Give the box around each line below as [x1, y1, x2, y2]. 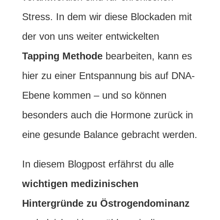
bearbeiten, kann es [102, 51, 192, 61]
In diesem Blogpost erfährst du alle [22, 159, 174, 169]
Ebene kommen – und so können [22, 90, 166, 101]
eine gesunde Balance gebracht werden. [22, 129, 197, 140]
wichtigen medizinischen [22, 178, 138, 189]
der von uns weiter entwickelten [22, 31, 159, 42]
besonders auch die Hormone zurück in [22, 110, 193, 120]
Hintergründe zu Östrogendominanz [22, 198, 190, 209]
